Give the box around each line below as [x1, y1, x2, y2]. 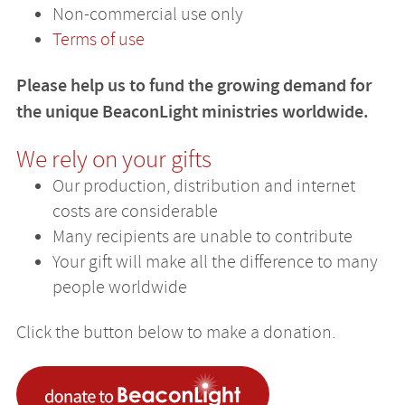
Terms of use [52, 27, 145, 51]
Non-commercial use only [52, 2, 243, 25]
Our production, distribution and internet [52, 174, 355, 197]
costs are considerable [52, 199, 218, 222]
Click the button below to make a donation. [15, 321, 335, 344]
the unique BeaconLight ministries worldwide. [15, 99, 369, 124]
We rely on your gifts [15, 144, 212, 174]
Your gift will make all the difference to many [52, 250, 378, 273]
